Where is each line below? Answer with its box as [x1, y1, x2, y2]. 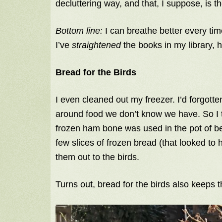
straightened [72, 40, 121, 51]
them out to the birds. [55, 152, 139, 163]
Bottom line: [55, 26, 103, 36]
